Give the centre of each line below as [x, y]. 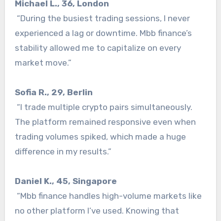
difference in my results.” [63, 152]
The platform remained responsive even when [105, 122]
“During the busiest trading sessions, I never [102, 18]
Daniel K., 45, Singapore [66, 181]
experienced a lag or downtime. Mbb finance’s [103, 33]
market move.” [43, 63]
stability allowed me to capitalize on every [98, 48]
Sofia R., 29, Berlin [54, 92]
